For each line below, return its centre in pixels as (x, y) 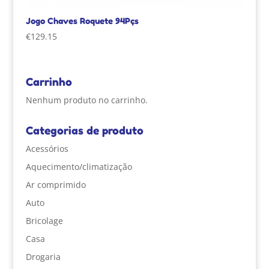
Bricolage (44, 221)
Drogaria (43, 257)
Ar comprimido (56, 185)
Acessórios (47, 149)
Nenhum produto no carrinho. (86, 100)
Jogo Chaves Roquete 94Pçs (82, 20)
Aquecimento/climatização (79, 167)
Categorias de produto (84, 131)
